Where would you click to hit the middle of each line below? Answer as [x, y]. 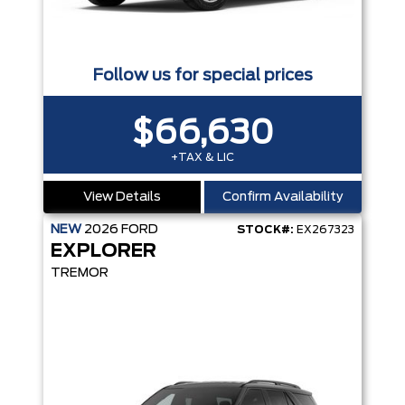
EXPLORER [104, 252]
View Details [122, 198]
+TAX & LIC [202, 158]
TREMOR [80, 273]
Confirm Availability [283, 198]
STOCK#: [265, 230]
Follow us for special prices [202, 76]
